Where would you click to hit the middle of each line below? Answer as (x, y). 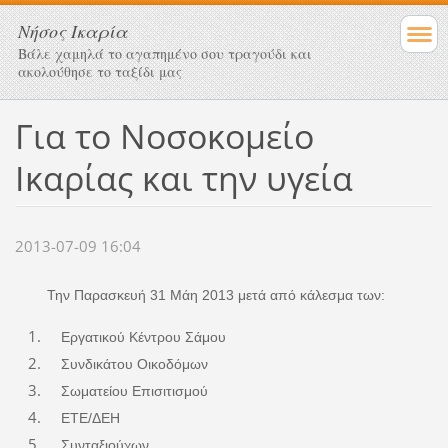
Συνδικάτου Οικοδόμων (126, 364)
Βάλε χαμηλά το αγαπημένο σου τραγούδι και (165, 53)
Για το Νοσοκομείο (164, 135)
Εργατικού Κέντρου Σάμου (135, 337)
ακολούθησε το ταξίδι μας (100, 71)
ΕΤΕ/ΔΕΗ (82, 418)
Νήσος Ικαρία (73, 31)
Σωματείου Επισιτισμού (126, 391)
